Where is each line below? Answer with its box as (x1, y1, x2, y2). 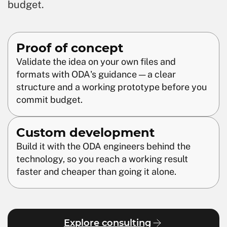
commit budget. (16, 94, 83, 105)
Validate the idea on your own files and (16, 56, 176, 67)
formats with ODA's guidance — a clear (16, 69, 176, 80)
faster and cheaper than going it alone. (16, 166, 176, 177)
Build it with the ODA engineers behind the (16, 141, 191, 152)
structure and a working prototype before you (16, 82, 207, 92)
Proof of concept (16, 41, 123, 55)
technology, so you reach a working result (16, 154, 188, 164)
